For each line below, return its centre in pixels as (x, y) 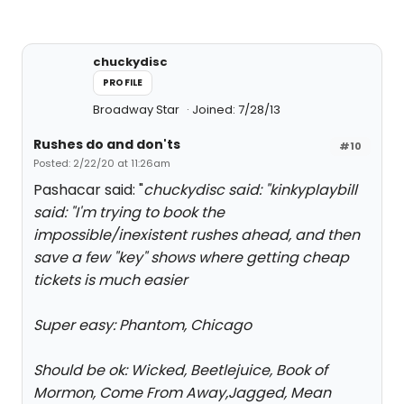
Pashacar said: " (88, 190)
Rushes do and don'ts (107, 144)
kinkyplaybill (313, 190)
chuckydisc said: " (207, 190)
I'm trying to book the (150, 212)
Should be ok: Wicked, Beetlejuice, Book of (180, 370)
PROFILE (123, 83)
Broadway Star (138, 110)
